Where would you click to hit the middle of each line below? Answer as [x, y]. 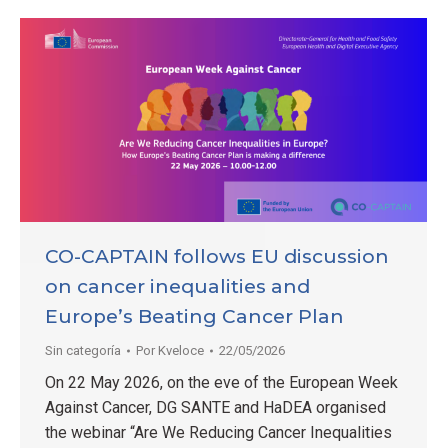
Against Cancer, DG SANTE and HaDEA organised [215, 407]
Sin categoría [83, 350]
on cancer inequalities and [177, 286]
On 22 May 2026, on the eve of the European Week [221, 382]
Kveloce [181, 350]
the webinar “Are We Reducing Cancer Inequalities [218, 432]
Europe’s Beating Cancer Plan [194, 316]
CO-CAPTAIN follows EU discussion [217, 256]
